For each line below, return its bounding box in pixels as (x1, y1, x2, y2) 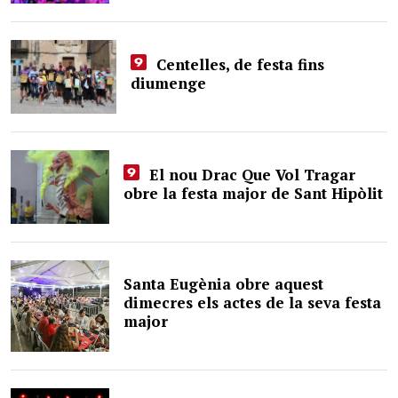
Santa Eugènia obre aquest (123, 274, 324, 294)
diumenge (131, 73, 207, 93)
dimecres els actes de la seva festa (123, 292, 382, 313)
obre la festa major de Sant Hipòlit (123, 183, 384, 203)
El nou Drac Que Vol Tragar (144, 164, 355, 185)
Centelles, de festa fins (151, 54, 324, 75)
